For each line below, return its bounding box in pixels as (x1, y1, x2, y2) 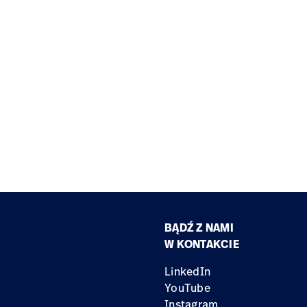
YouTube (164, 280, 210, 295)
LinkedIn (164, 264, 211, 279)
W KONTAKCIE (164, 236, 239, 251)
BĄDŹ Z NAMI (164, 220, 234, 235)
